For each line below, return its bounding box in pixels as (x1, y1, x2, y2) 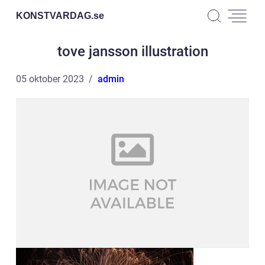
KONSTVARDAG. (16, 10, 93, 21)
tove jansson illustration (57, 43, 208, 60)
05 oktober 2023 (16, 73, 84, 85)
